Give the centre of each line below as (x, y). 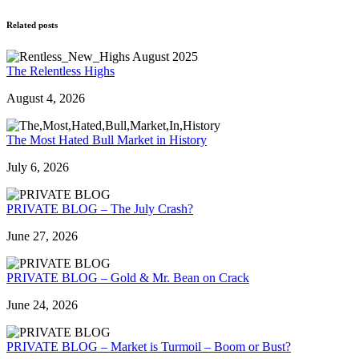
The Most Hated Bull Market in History (107, 140)
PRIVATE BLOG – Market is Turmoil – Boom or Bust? (149, 347)
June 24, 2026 (42, 305)
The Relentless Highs (61, 71)
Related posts (32, 25)
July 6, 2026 (38, 167)
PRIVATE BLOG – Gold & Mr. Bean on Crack (128, 278)
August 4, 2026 (46, 99)
